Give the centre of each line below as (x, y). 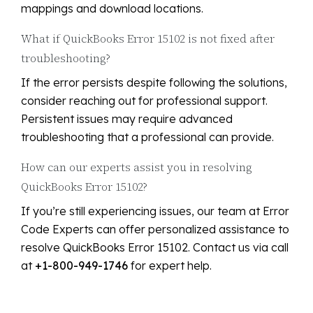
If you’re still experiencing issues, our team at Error (155, 211)
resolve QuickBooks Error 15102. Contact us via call (155, 248)
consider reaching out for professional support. (144, 101)
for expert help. (170, 266)
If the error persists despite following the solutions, (154, 83)
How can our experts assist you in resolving (137, 167)
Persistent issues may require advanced (127, 119)
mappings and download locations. (112, 9)
